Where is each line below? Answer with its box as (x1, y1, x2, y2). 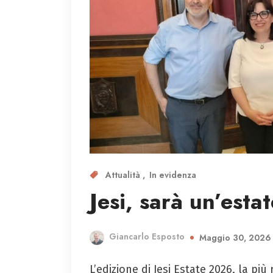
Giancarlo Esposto (109, 230, 185, 243)
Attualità (105, 168, 143, 181)
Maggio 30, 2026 (199, 231, 271, 244)
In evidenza (149, 168, 196, 181)
